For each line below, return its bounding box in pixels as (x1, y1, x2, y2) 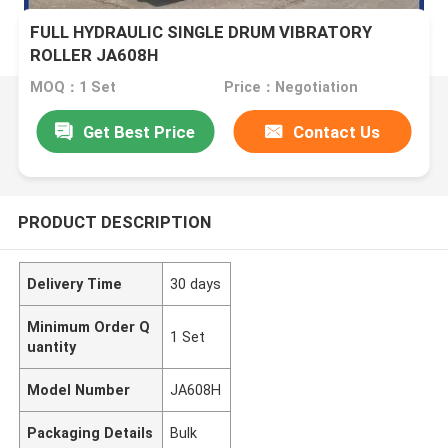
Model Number (27, 381, 131, 398)
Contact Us (293, 121, 381, 142)
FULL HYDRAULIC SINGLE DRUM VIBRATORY (30, 22, 373, 43)
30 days (170, 275, 222, 292)
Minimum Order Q (27, 318, 151, 335)
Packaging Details (27, 424, 154, 441)
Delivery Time (27, 275, 123, 292)
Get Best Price (83, 121, 196, 142)
